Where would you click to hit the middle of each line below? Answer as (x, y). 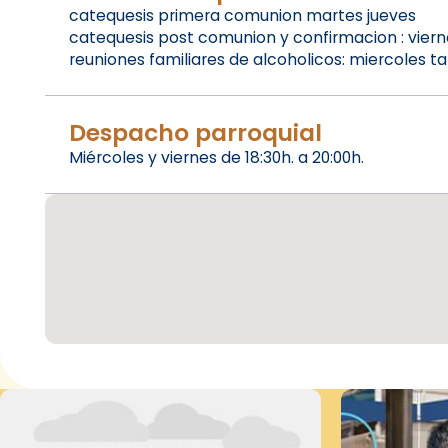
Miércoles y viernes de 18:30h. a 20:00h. (216, 158)
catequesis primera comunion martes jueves (242, 16)
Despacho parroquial (195, 133)
